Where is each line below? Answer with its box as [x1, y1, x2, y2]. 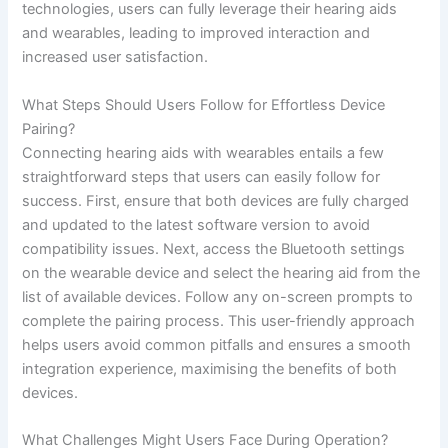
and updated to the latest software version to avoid [22, 215, 371, 234]
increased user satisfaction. [22, 48, 209, 67]
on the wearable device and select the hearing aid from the [22, 263, 421, 282]
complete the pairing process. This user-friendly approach [22, 311, 416, 330]
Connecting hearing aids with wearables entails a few [22, 143, 385, 162]
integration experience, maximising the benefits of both [22, 359, 398, 378]
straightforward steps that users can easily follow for [22, 167, 381, 186]
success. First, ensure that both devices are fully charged [22, 191, 410, 210]
